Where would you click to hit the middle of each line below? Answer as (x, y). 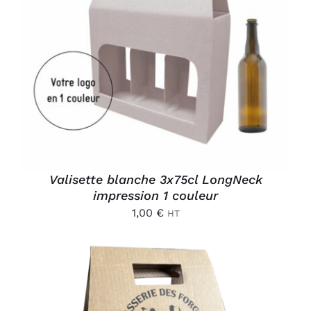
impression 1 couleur (155, 195)
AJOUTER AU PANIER (145, 31)
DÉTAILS (63, 45)
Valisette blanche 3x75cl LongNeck (155, 179)
